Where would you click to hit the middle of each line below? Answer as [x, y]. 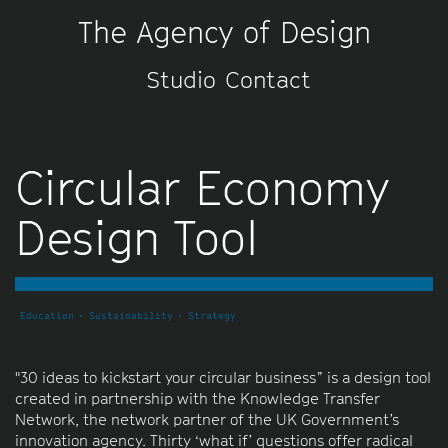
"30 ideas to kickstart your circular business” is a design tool [223, 376]
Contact [268, 79]
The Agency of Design [224, 32]
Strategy [211, 315]
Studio [181, 79]
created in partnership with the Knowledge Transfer [197, 397]
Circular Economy [202, 188]
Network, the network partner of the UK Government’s [207, 418]
